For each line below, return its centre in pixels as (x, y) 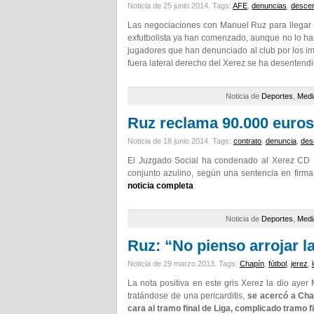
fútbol (278, 264)
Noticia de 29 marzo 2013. (173, 264)
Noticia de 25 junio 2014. (170, 6)
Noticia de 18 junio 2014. (170, 141)
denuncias (269, 6)
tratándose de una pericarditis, (188, 296)
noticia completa (161, 186)
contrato (247, 141)
